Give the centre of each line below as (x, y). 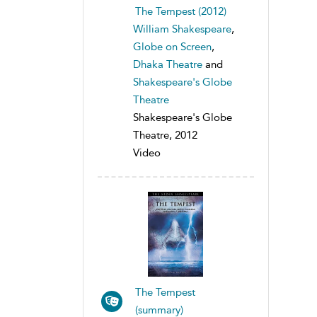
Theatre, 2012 (165, 136)
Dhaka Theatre (168, 65)
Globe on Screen (172, 47)
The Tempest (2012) (181, 12)
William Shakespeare (182, 29)
